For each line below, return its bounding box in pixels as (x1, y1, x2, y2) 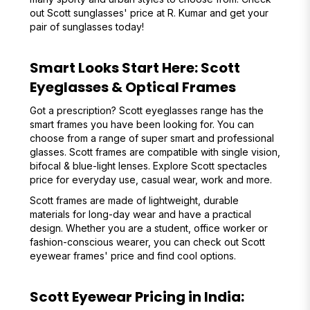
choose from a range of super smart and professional (29, 132, 274, 144)
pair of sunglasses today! (29, 21, 144, 33)
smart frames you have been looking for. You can (29, 118, 254, 130)
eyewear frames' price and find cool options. (29, 250, 241, 262)
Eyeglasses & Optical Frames (29, 77, 236, 97)
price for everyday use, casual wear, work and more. (29, 174, 272, 185)
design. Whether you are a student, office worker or (29, 222, 268, 234)
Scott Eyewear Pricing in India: (29, 287, 244, 307)
